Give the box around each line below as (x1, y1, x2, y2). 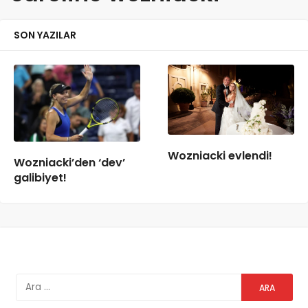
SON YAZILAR (14, 28, 76, 42)
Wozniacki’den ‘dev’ (14, 155, 125, 171)
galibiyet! (14, 170, 67, 186)
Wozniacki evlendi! (168, 147, 272, 164)
